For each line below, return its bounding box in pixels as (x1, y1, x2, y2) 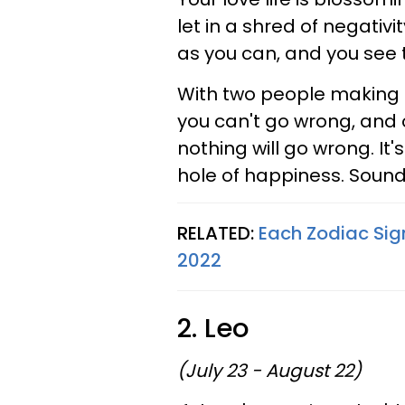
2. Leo (177, 310, 249, 346)
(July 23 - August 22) (177, 358, 362, 383)
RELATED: (177, 221, 259, 246)
